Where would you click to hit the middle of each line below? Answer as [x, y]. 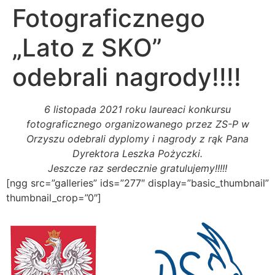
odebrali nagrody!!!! [127, 77]
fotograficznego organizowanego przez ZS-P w [137, 124]
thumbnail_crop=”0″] [54, 198]
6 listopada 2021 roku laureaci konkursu [137, 109]
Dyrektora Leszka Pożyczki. [137, 153]
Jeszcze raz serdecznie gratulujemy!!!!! [137, 168]
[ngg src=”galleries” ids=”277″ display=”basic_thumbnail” [137, 183]
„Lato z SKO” [87, 48]
